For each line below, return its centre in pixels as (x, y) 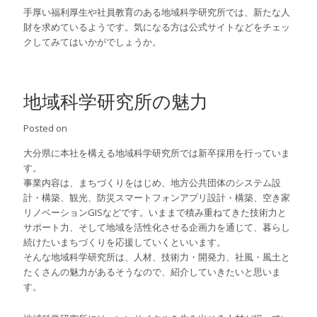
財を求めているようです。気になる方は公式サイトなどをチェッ (157, 27)
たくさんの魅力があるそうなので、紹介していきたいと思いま (152, 272)
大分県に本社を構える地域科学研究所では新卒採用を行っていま (157, 153)
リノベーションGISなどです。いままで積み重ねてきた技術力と (155, 213)
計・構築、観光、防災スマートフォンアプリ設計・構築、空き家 (157, 198)
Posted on (46, 128)
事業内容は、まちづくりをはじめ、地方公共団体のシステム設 (152, 183)
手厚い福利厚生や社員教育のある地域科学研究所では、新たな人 (157, 12)
